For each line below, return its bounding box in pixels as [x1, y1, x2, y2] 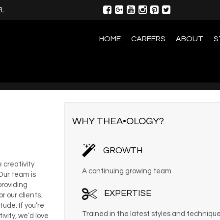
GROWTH [103, 145, 143, 155]
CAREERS [131, 35, 165, 43]
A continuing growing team [82, 167, 171, 175]
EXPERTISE [104, 188, 151, 198]
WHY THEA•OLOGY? [72, 116, 164, 126]
